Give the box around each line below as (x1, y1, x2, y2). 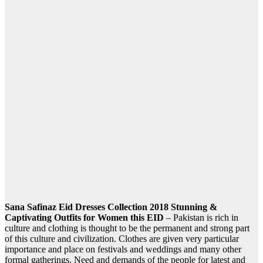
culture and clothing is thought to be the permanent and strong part (5, 223, 249, 234)
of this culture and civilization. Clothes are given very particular (5, 234, 239, 244)
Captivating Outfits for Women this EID (5, 213, 164, 223)
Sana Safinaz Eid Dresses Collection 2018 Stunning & (5, 202, 217, 213)
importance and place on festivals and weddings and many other (5, 244, 241, 255)
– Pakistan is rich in (164, 213, 238, 223)
